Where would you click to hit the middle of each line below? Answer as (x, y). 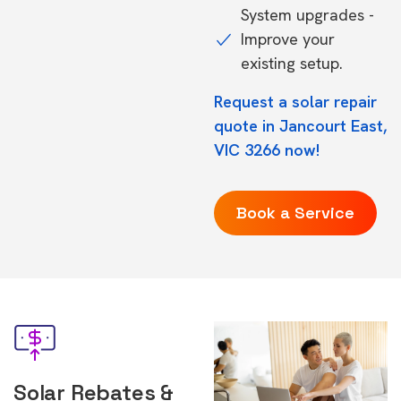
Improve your (288, 39)
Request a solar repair (295, 102)
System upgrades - (307, 15)
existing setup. (292, 63)
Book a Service (295, 213)
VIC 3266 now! (267, 150)
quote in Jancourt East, (300, 126)
